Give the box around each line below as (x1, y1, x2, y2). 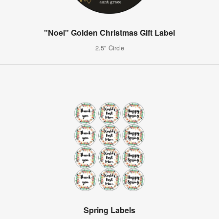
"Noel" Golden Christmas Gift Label (44, 26, 175, 38)
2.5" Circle (95, 43, 124, 52)
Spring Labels (84, 204, 135, 216)
